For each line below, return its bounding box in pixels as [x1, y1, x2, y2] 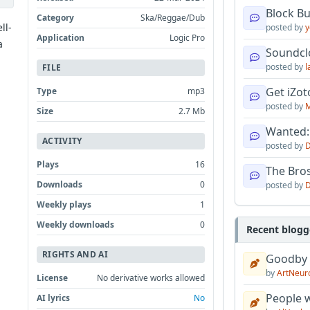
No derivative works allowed [97, 271, 206, 284]
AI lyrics [37, 291, 71, 304]
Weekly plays [37, 198, 92, 210]
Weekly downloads [37, 218, 115, 230]
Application [37, 31, 85, 44]
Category [37, 11, 75, 24]
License [37, 271, 69, 284]
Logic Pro [170, 31, 206, 44]
